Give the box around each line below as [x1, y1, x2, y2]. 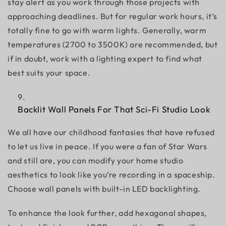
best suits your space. [8, 68, 92, 78]
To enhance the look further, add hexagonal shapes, [8, 208, 207, 218]
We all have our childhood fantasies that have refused [8, 127, 215, 137]
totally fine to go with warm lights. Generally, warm [8, 25, 207, 35]
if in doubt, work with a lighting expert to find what [8, 53, 202, 64]
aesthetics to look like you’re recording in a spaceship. [8, 169, 215, 180]
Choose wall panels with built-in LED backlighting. [8, 184, 203, 194]
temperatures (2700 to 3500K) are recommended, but [8, 39, 218, 49]
